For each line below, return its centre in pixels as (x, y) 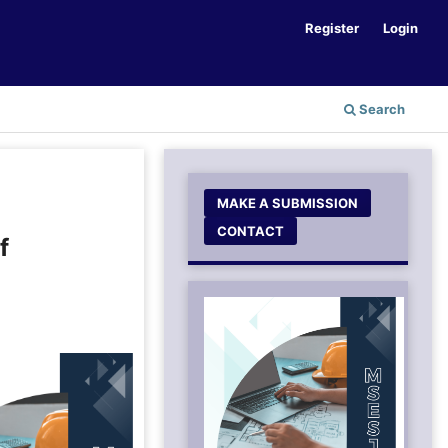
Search (380, 108)
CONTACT (251, 230)
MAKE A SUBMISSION (288, 202)
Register (332, 27)
